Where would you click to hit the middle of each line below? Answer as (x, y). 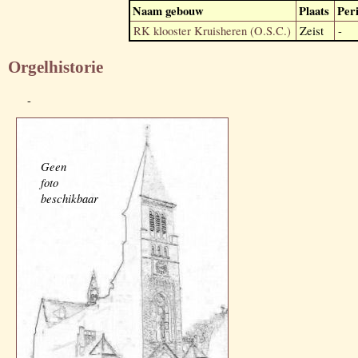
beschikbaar (70, 199)
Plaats (314, 10)
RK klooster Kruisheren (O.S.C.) (212, 30)
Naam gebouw (168, 10)
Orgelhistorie (56, 67)
